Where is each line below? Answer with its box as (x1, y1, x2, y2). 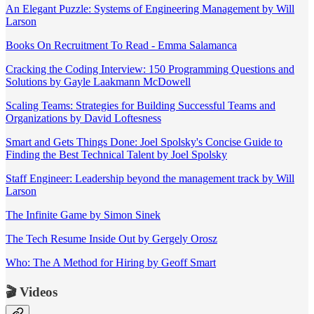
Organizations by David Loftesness (6, 112, 161, 125)
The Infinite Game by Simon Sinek (6, 209, 161, 221)
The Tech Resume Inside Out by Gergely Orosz (6, 233, 217, 245)
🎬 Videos (6, 284, 57, 299)
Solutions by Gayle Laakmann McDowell (6, 76, 191, 88)
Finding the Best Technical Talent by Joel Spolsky (6, 149, 227, 161)
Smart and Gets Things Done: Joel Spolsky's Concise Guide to (6, 136, 282, 149)
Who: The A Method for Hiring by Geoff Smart (6, 257, 216, 269)
